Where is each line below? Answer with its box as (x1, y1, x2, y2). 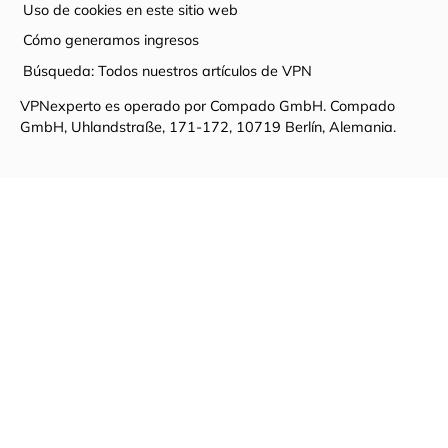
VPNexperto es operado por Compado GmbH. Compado (20, 96, 395, 115)
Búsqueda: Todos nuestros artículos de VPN (23, 61, 313, 80)
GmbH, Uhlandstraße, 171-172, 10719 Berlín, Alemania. (20, 117, 396, 136)
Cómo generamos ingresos (23, 31, 200, 50)
